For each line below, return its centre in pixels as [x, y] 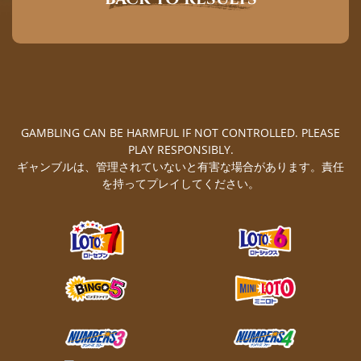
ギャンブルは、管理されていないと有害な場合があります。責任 [180, 166]
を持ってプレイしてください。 [180, 183]
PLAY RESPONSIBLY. [180, 149]
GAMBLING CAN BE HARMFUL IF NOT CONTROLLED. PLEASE [180, 133]
